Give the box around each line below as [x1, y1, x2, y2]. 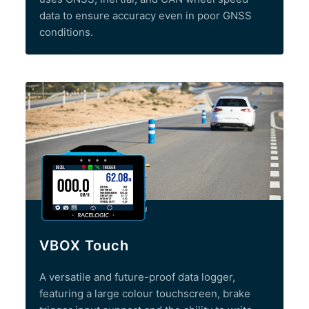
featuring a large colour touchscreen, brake [39, 286, 251, 300]
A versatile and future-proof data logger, [39, 270, 236, 283]
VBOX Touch [39, 237, 130, 254]
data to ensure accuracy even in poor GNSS [39, 9, 252, 23]
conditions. [39, 26, 94, 39]
